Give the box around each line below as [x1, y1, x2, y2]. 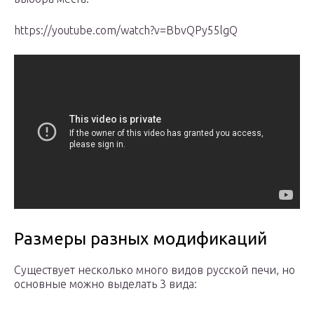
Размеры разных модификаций [14, 229, 267, 249]
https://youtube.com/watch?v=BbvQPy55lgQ [14, 24, 238, 37]
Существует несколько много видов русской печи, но [14, 264, 295, 277]
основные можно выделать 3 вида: [14, 278, 197, 291]
